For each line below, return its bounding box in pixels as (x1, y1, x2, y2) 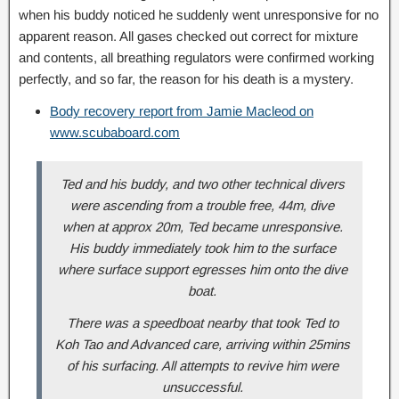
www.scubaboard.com (50, 125, 180, 141)
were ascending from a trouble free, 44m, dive (70, 198, 334, 214)
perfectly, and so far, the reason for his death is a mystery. (19, 71, 354, 87)
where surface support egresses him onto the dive (57, 262, 347, 278)
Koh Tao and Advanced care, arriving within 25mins (54, 337, 350, 353)
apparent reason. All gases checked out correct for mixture (19, 28, 358, 45)
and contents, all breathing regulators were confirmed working (19, 50, 374, 66)
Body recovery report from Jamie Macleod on (50, 103, 313, 119)
